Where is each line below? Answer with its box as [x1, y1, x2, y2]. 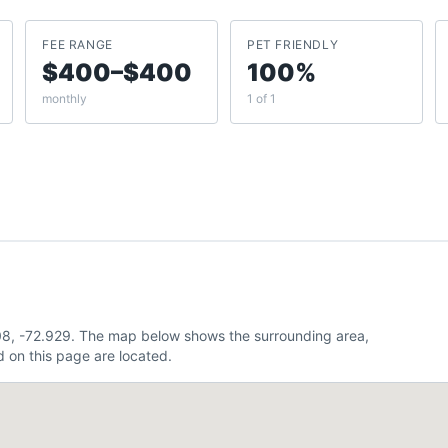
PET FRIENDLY [246, 37, 339, 52]
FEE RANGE [42, 37, 113, 52]
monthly [42, 91, 88, 106]
